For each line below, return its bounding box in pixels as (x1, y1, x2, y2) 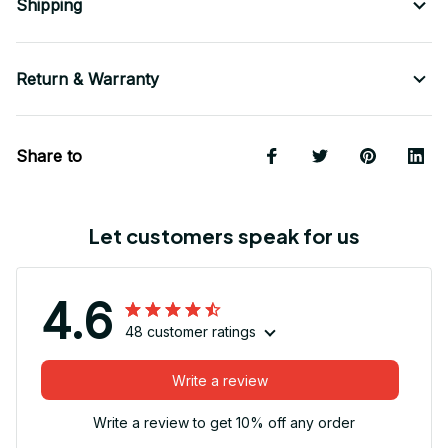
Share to (16, 146, 82, 167)
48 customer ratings (125, 323, 256, 341)
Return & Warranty (16, 69, 159, 90)
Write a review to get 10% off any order (93, 414, 355, 432)
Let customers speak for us (88, 223, 360, 249)
